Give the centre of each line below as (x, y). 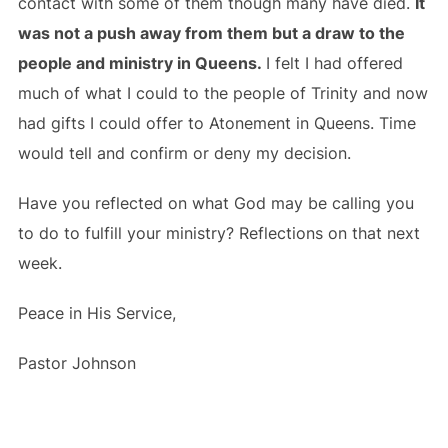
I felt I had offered (334, 63)
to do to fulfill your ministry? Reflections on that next (218, 233)
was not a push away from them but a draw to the (211, 33)
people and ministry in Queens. (141, 63)
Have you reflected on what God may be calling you (215, 203)
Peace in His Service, (96, 313)
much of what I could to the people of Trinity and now (222, 93)
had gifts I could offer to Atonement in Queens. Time (216, 123)
